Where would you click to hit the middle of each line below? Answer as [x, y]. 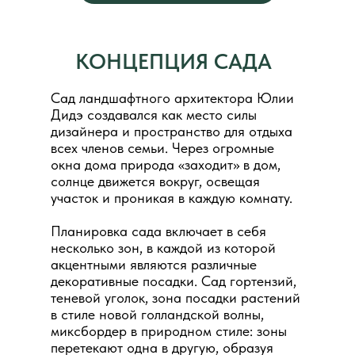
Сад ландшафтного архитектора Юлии [172, 98]
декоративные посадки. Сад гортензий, [174, 281]
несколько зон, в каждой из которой [163, 248]
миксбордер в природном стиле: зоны [169, 331]
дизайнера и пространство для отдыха [172, 131]
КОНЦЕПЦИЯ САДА [174, 61]
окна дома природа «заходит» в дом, [166, 164]
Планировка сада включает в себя [158, 231]
